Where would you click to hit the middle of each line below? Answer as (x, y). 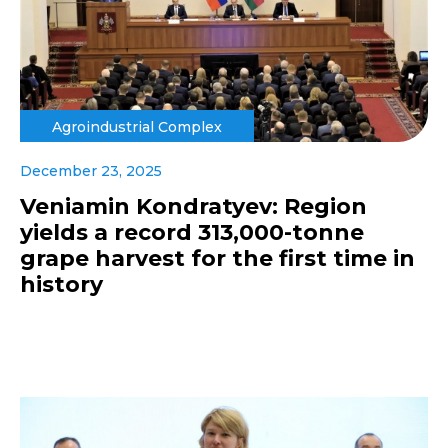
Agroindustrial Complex (137, 126)
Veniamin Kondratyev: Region (193, 206)
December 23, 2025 (91, 170)
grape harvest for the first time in (217, 258)
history (61, 284)
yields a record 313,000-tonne (192, 232)
